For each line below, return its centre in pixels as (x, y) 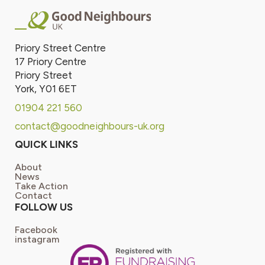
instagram (37, 239)
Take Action (41, 186)
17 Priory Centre (51, 61)
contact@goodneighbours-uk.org (90, 126)
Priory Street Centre (60, 48)
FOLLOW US (44, 207)
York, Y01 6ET (46, 88)
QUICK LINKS (46, 144)
